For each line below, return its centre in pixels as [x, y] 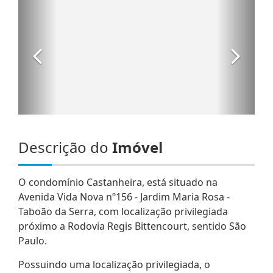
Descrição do [65, 147]
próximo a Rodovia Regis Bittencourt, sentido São [132, 226]
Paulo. [33, 240]
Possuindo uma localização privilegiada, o [114, 264]
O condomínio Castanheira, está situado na [118, 182]
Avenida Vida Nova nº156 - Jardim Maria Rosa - [124, 197]
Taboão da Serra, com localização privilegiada [123, 211]
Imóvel [137, 147]
